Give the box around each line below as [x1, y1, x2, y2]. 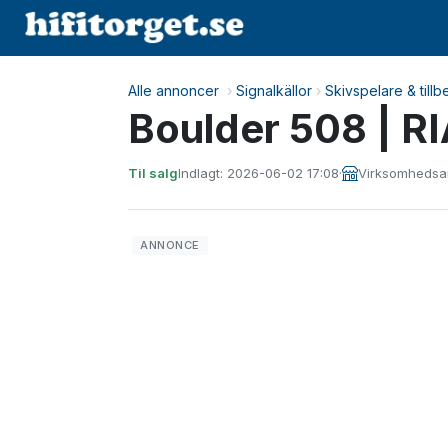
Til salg [128, 164, 178, 181]
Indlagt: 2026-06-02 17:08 [178, 164, 339, 181]
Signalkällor [236, 82, 312, 99]
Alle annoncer [128, 82, 219, 99]
